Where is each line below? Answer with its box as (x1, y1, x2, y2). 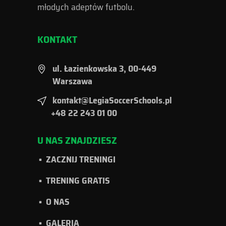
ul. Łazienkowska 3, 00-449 (52, 62, 156, 76)
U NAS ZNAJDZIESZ (37, 132, 117, 149)
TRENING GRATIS (46, 174, 110, 188)
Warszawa (52, 74, 92, 89)
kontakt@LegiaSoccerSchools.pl (52, 93, 172, 108)
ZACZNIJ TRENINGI (46, 152, 116, 167)
